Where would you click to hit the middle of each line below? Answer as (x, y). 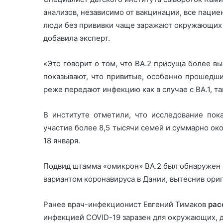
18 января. (62, 140)
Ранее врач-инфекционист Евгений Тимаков (126, 204)
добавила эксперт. (77, 38)
